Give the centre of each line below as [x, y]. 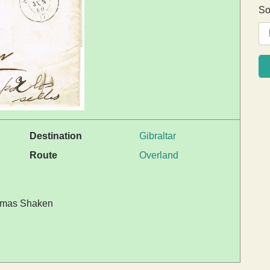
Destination [56, 136]
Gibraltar [158, 136]
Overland [159, 155]
